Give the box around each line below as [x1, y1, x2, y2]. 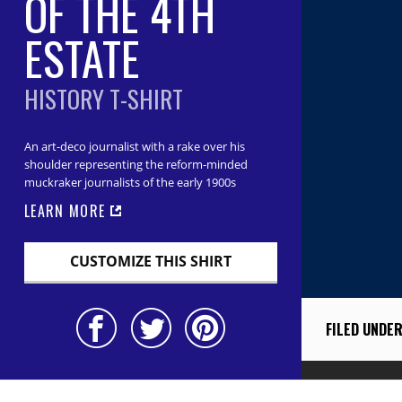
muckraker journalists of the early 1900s [23, 174, 236, 191]
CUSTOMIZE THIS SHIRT [70, 251, 232, 272]
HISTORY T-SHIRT [23, 80, 183, 117]
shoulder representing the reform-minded [23, 156, 248, 173]
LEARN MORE [23, 199, 110, 222]
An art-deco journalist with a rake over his [23, 138, 245, 155]
